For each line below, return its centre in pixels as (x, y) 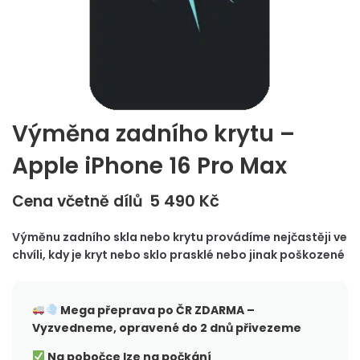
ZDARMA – (223, 310)
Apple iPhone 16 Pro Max (149, 166)
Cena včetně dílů (78, 201)
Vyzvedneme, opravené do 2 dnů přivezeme (167, 328)
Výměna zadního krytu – (153, 134)
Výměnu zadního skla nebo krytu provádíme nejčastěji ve (180, 237)
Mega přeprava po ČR (125, 310)
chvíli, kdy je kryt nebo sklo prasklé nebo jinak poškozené (178, 255)
